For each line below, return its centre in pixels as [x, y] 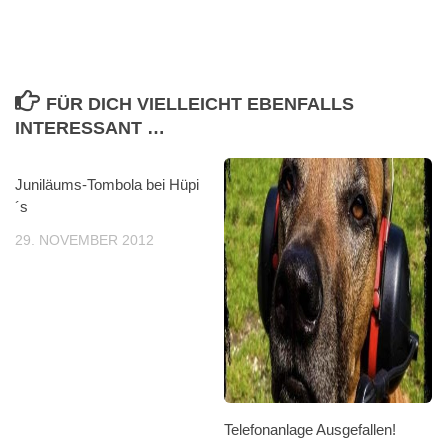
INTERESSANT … [90, 128]
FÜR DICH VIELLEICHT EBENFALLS [199, 104]
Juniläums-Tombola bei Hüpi [107, 184]
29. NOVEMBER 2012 [84, 240]
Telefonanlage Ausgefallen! [310, 429]
